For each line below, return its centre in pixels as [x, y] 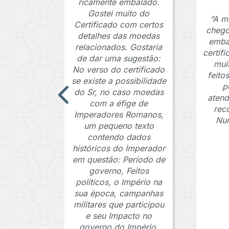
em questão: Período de [119, 160]
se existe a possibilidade [119, 81]
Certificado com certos [119, 25]
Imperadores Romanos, [119, 115]
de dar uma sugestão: [119, 59]
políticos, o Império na [119, 182]
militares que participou [119, 205]
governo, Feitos [119, 171]
